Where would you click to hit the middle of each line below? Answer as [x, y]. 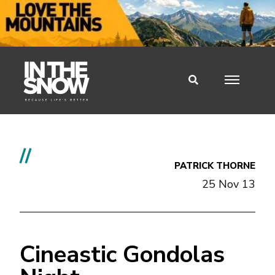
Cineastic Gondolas [122, 254]
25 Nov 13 [229, 184]
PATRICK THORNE [215, 165]
